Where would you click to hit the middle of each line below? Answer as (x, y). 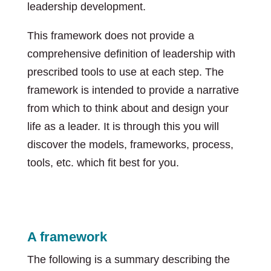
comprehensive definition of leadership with (131, 54)
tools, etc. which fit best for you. (103, 163)
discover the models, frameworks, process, (130, 145)
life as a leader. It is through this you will (123, 126)
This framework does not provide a (110, 36)
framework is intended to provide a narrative (133, 90)
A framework (67, 237)
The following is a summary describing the (128, 260)
